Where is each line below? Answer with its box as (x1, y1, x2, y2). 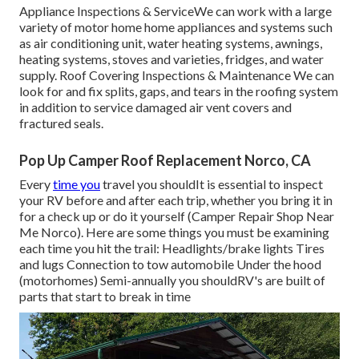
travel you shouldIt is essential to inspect (100, 176, 323, 192)
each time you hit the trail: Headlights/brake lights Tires (19, 240, 325, 256)
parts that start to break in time (19, 288, 191, 305)
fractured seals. (19, 115, 103, 131)
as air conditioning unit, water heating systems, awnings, (19, 35, 322, 51)
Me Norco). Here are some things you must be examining (19, 224, 329, 240)
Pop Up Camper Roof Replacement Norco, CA (19, 151, 311, 170)
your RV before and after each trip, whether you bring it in (19, 192, 333, 208)
